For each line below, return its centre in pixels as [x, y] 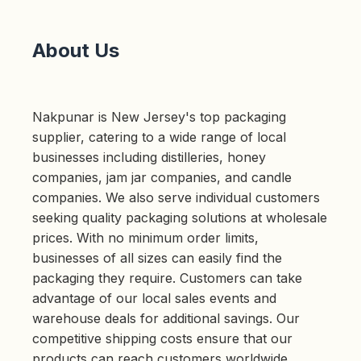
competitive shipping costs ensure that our [162, 339]
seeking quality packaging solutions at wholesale [180, 218]
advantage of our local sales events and [154, 299]
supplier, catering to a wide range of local [159, 137]
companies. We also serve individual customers [176, 198]
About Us [76, 51]
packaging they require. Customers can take [167, 278]
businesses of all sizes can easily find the [157, 258]
